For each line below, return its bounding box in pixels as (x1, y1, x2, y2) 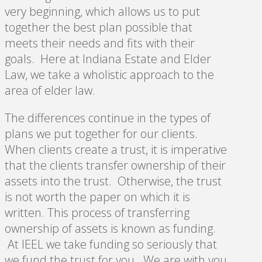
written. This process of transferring (5, 204, 189, 220)
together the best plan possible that (5, 19, 192, 35)
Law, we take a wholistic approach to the (5, 66, 214, 82)
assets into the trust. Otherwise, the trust (5, 173, 222, 189)
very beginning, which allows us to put (5, 3, 200, 19)
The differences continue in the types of (5, 109, 211, 126)
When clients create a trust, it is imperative (5, 141, 227, 157)
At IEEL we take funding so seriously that (5, 236, 217, 252)
